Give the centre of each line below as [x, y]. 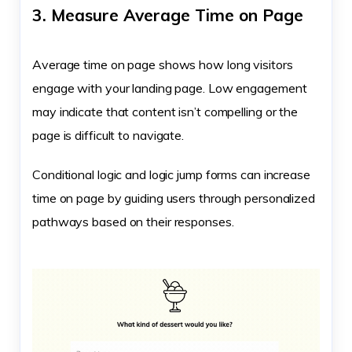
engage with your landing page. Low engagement [170, 88]
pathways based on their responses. [135, 221]
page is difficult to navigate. [108, 135]
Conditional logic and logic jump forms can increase [171, 174]
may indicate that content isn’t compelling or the [165, 111]
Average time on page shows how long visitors [163, 64]
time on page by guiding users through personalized [174, 198]
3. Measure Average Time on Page [168, 15]
